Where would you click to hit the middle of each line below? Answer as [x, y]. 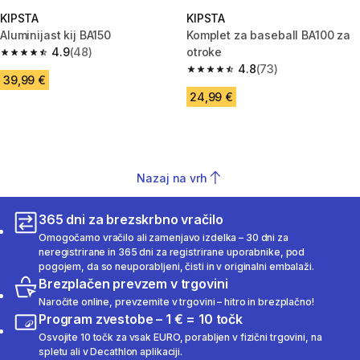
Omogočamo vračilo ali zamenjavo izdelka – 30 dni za [164, 237]
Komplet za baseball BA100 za [269, 35]
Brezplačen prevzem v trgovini [133, 284]
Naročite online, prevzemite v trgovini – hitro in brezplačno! [176, 302]
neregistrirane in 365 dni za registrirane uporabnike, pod [172, 252]
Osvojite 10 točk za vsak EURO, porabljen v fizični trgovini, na [180, 337]
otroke [205, 52]
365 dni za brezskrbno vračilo [131, 219]
